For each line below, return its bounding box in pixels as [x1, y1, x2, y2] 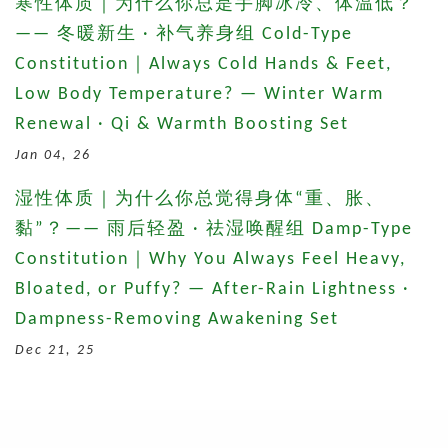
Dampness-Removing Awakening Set [15, 309, 339, 329]
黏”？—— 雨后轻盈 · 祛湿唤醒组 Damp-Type [15, 219, 413, 239]
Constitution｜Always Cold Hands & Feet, [15, 54, 392, 74]
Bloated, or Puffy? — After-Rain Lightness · [15, 279, 410, 299]
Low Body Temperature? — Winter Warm [15, 84, 384, 104]
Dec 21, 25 [15, 342, 95, 358]
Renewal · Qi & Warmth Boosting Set [15, 114, 349, 134]
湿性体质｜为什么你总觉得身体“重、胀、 [15, 189, 385, 209]
